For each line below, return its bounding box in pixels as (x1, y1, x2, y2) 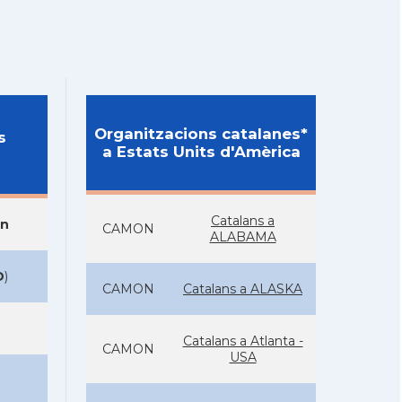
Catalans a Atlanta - (182, 333, 303, 349)
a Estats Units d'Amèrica (101, 143, 301, 161)
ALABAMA (209, 229, 276, 245)
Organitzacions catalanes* (94, 125, 308, 143)
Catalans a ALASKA (183, 281, 302, 297)
